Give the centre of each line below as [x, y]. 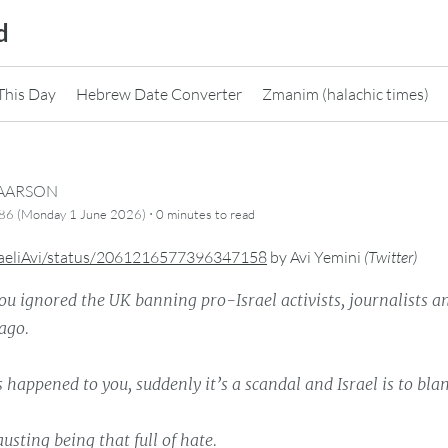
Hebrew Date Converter [159, 94]
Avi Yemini [325, 257]
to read [233, 214]
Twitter [390, 257]
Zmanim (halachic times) [345, 94]
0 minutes [184, 214]
